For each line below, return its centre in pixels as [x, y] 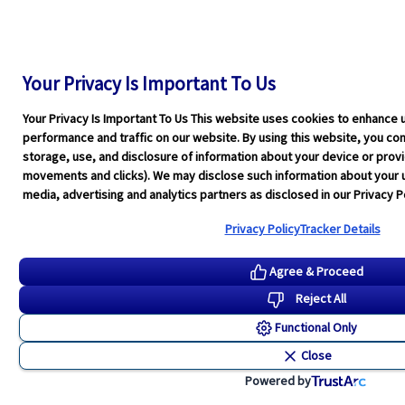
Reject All [320, 298]
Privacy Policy [262, 229]
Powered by [278, 380]
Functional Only [316, 327]
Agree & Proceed [316, 271]
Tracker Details [340, 229]
